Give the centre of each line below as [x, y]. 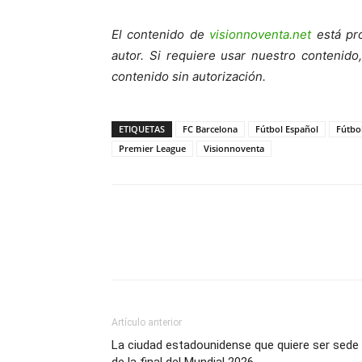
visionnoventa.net [261, 35]
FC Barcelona [210, 129]
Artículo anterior [147, 323]
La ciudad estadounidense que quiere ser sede [235, 345]
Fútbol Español [287, 129]
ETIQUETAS [142, 129]
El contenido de [161, 35]
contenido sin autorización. [189, 77]
